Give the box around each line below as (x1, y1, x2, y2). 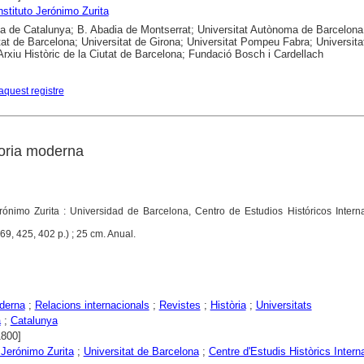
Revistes (158, 299, 201, 312)
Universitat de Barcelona (83, 345, 199, 358)
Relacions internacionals (34, 299, 149, 312)
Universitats (255, 299, 312, 312)
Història (210, 299, 246, 312)
